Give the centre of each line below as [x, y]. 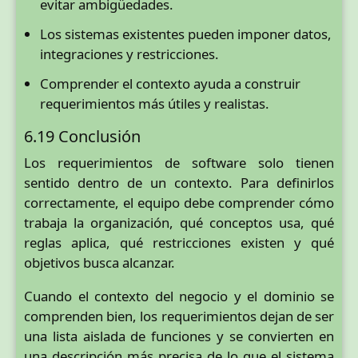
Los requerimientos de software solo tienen [179, 162]
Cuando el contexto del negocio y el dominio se [179, 296]
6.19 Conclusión [82, 136]
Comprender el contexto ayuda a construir [170, 84]
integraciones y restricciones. [129, 54]
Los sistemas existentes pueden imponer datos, [186, 34]
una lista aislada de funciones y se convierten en [179, 336]
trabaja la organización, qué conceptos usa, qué [179, 222]
